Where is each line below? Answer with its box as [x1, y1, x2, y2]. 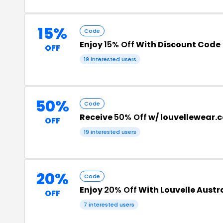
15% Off [104, 39, 134, 50]
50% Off [114, 111, 147, 123]
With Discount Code [134, 39, 221, 50]
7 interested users [84, 201, 134, 209]
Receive [80, 111, 114, 123]
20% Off [104, 184, 137, 196]
